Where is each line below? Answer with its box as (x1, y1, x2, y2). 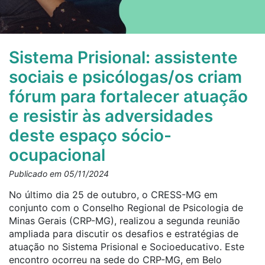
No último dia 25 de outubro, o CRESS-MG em (9, 189, 218, 201)
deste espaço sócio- (9, 125, 172, 146)
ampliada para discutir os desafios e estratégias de (9, 228, 238, 240)
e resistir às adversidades (9, 106, 213, 126)
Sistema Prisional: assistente (9, 47, 238, 67)
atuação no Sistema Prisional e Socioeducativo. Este (9, 241, 244, 253)
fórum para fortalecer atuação (9, 86, 248, 106)
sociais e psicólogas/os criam (9, 67, 242, 87)
